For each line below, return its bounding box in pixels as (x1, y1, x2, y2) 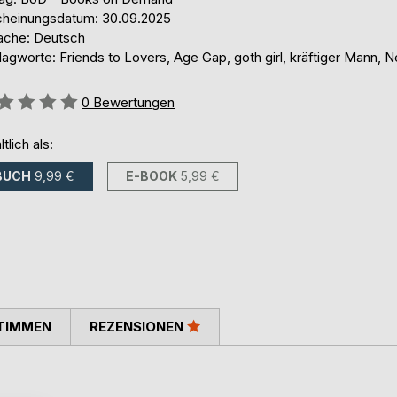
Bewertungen (93, 93, 175, 111)
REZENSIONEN (90, 317, 187, 335)
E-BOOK (126, 168, 177, 184)
